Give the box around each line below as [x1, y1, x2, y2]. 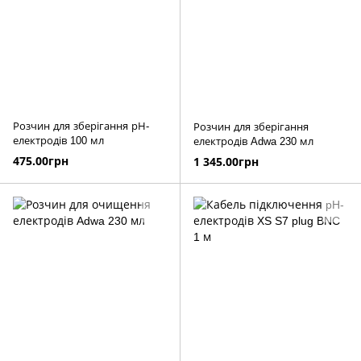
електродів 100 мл [13, 135, 104, 147]
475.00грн [13, 152, 68, 168]
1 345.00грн [193, 153, 259, 169]
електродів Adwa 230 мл [193, 135, 313, 148]
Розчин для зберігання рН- [13, 120, 149, 133]
